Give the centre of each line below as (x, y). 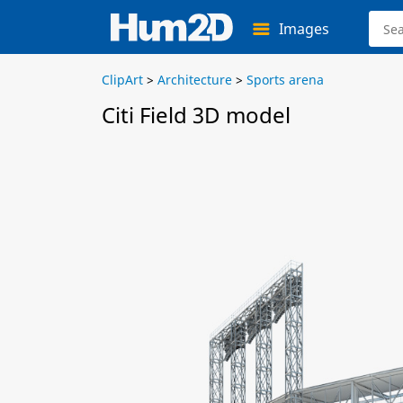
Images (304, 29)
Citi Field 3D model (196, 115)
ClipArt (122, 80)
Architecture (195, 80)
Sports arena (285, 80)
